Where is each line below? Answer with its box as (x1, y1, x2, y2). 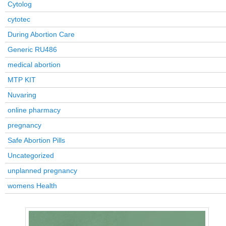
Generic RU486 (8, 45, 57, 54)
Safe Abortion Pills (8, 136, 65, 145)
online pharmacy (8, 106, 61, 115)
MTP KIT (8, 76, 36, 84)
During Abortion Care (8, 30, 75, 39)
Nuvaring (8, 91, 36, 99)
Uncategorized (8, 151, 54, 160)
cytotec (8, 15, 30, 24)
